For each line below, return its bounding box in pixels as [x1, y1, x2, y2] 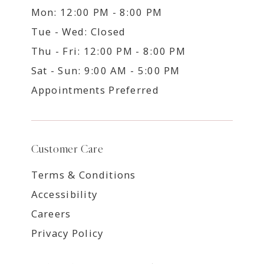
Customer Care [31, 143, 104, 155]
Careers [31, 206, 71, 220]
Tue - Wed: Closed [31, 24, 126, 38]
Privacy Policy [31, 226, 104, 240]
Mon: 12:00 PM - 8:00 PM [31, 5, 163, 19]
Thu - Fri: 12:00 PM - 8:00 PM [31, 44, 186, 58]
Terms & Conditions [31, 167, 136, 181]
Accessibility [31, 187, 98, 201]
